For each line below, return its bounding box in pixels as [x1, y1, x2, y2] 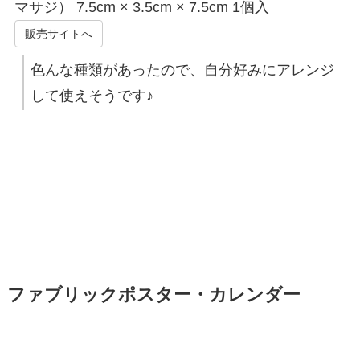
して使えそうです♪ [30, 88, 153, 104]
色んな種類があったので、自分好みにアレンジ [30, 62, 334, 79]
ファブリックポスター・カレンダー [6, 285, 301, 305]
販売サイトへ [24, 27, 92, 41]
